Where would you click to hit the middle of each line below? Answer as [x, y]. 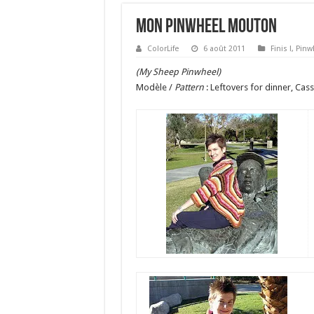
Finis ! [281, 49]
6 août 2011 [224, 49]
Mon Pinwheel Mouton [206, 27]
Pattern [189, 87]
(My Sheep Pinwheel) [178, 72]
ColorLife [163, 49]
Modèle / [155, 87]
